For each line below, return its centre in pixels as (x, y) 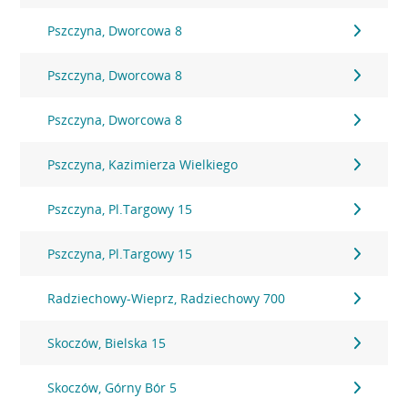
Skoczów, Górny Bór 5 (112, 388)
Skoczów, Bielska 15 (107, 343)
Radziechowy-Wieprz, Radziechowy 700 (167, 298)
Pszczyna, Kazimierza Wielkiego (143, 164)
